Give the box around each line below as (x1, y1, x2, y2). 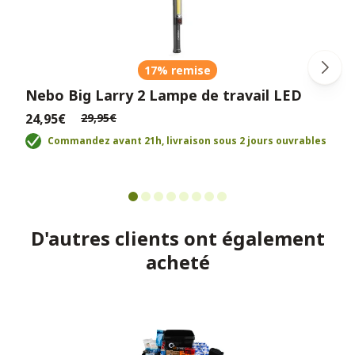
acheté (145, 248, 210, 275)
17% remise (144, 62, 211, 78)
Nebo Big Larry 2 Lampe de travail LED (25, 85, 302, 105)
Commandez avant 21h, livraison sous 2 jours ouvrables (48, 133, 326, 147)
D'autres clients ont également (30, 224, 325, 251)
